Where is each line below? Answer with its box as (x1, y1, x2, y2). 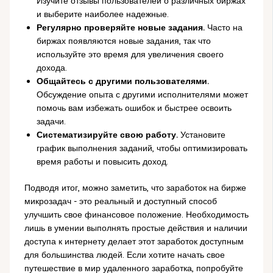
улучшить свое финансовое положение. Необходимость (24, 208, 249, 220)
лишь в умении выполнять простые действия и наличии (24, 222, 247, 233)
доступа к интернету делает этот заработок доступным (24, 235, 244, 247)
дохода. (36, 62, 67, 73)
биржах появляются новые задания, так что (36, 35, 211, 46)
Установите (177, 129, 225, 140)
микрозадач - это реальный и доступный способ (24, 195, 217, 207)
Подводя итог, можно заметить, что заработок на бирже (24, 182, 246, 193)
